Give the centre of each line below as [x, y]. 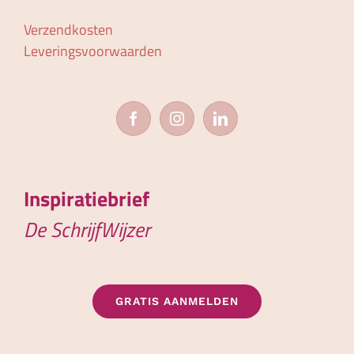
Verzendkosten [68, 29]
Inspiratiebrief [87, 198]
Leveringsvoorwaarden [93, 51]
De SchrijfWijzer [87, 229]
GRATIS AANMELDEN [177, 301]
